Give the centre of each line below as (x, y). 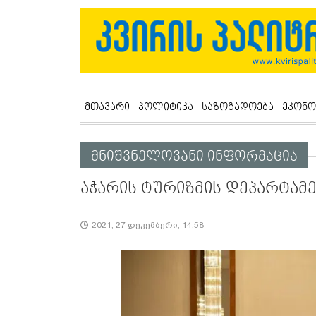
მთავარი (107, 107)
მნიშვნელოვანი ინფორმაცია (194, 157)
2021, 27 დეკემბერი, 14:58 (148, 225)
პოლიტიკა (166, 107)
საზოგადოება (238, 107)
